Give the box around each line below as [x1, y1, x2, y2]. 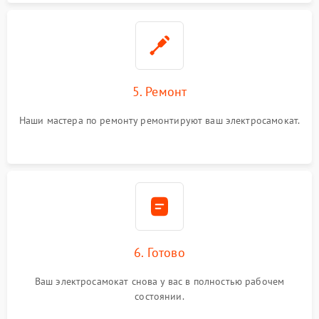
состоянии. [135, 290, 184, 303]
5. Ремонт [132, 83, 187, 100]
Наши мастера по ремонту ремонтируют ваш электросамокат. [19, 114, 300, 127]
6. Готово [134, 244, 185, 261]
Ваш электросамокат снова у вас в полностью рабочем [34, 275, 285, 288]
